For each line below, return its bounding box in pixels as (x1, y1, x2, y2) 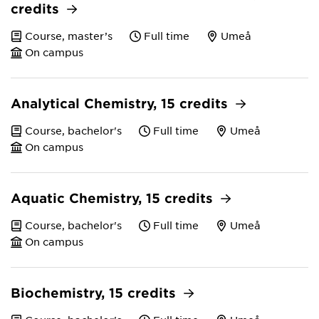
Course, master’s (25, 28, 113, 42)
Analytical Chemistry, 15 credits (11, 95, 232, 111)
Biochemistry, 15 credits (11, 284, 180, 300)
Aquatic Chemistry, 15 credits (11, 189, 217, 206)
